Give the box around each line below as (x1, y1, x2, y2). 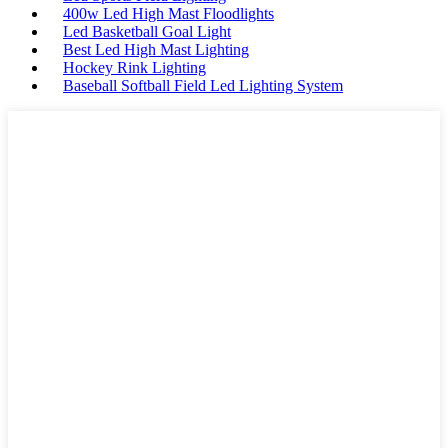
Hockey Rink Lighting (63, 59, 206, 76)
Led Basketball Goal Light (63, 23, 231, 40)
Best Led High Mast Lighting (63, 41, 249, 58)
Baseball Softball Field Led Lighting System (63, 77, 343, 94)
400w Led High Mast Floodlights (63, 5, 274, 22)
